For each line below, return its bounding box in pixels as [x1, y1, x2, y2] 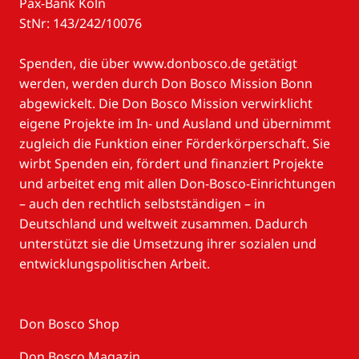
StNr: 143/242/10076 [19, 14, 142, 32]
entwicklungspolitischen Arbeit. [19, 255, 210, 273]
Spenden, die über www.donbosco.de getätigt [19, 54, 297, 73]
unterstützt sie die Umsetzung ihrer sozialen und [19, 235, 317, 253]
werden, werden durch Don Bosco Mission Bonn [19, 75, 313, 93]
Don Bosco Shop [19, 314, 119, 333]
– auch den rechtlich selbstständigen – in [19, 195, 265, 213]
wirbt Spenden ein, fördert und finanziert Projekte [19, 155, 324, 173]
